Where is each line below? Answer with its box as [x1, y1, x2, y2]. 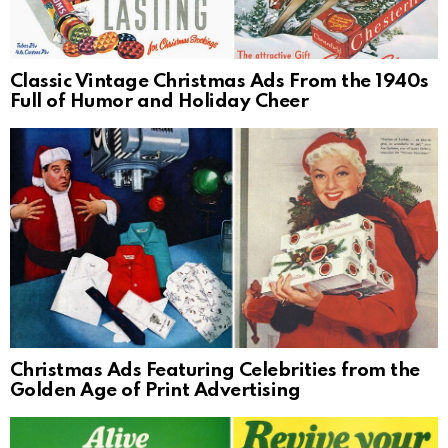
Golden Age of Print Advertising [10, 380, 301, 400]
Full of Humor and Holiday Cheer [10, 92, 309, 112]
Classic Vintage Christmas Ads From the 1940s [10, 72, 429, 92]
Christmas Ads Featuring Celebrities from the [10, 360, 420, 380]
